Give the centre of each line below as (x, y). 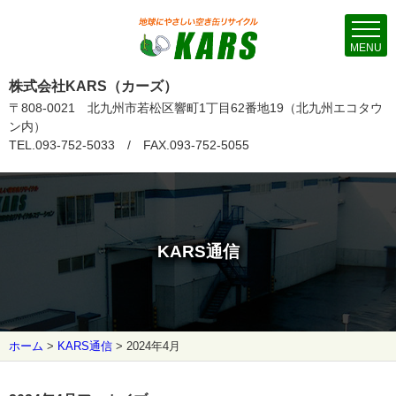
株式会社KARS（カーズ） (93, 86)
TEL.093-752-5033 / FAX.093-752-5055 (129, 145)
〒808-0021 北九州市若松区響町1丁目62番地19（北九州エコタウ (196, 107)
